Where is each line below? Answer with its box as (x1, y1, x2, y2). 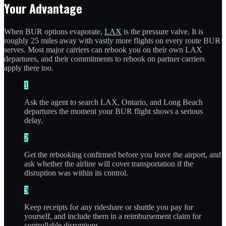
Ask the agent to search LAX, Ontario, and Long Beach (24, 97, 203, 106)
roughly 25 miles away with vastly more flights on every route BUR (4, 36, 220, 45)
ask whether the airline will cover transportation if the (24, 159, 193, 168)
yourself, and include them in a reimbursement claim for (24, 211, 201, 220)
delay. (24, 116, 43, 125)
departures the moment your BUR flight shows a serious (24, 106, 203, 116)
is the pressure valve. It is (122, 27, 203, 36)
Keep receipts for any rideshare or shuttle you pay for (24, 202, 193, 211)
